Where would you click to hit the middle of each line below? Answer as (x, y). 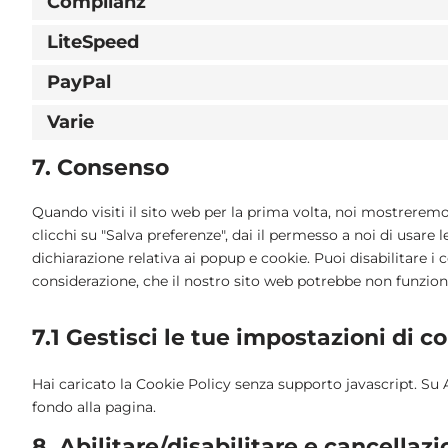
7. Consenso (100, 167)
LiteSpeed (93, 41)
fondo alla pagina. (94, 406)
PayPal (79, 81)
